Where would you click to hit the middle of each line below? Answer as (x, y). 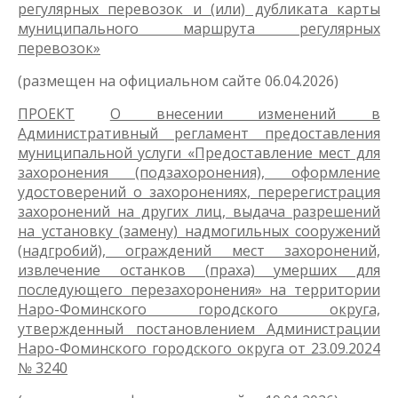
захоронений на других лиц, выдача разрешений (199, 211)
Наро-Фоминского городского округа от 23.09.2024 (199, 348)
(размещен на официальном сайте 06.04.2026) (178, 81)
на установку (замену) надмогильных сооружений (199, 231)
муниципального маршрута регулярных (199, 28)
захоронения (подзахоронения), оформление (199, 172)
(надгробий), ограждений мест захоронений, (199, 251)
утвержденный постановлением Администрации (199, 329)
